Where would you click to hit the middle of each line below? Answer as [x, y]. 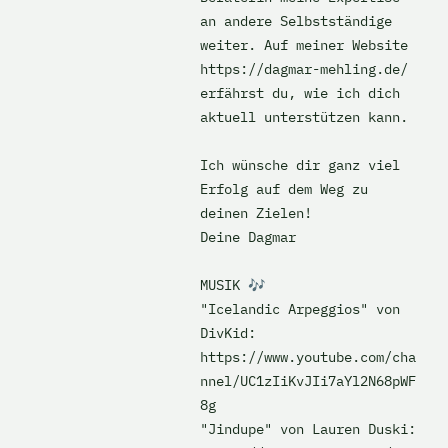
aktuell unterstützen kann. [304, 117]
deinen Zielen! [256, 213]
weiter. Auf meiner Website [304, 45]
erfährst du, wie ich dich [300, 93]
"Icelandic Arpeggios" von [300, 309]
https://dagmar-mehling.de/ [304, 69]
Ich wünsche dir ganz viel [300, 165]
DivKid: [228, 333]
